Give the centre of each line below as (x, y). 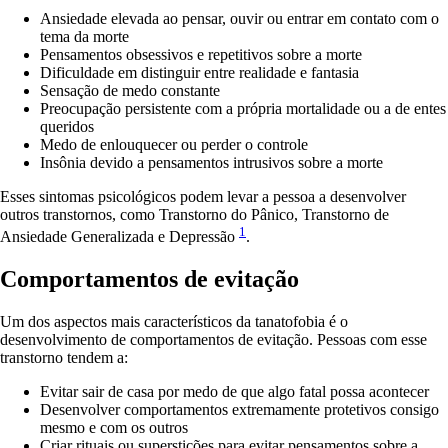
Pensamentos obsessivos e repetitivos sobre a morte (201, 54)
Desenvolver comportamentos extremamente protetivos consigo (239, 410)
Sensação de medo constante (130, 90)
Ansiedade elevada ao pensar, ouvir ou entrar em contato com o (239, 18)
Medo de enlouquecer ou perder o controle (174, 144)
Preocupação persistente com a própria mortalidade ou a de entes (243, 108)
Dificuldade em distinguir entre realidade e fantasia (199, 72)
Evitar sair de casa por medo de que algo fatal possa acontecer (234, 392)
